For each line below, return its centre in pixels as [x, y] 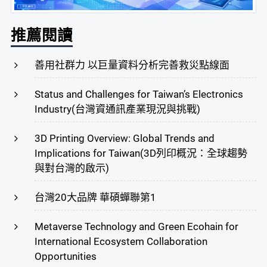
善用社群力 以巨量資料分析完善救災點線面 [132, 65]
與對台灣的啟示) [72, 168]
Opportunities [66, 256]
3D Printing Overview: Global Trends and [125, 138]
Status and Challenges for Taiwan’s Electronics [139, 94]
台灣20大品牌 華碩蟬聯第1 [96, 197]
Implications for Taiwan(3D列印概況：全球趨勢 [141, 153]
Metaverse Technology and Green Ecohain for [137, 226]
